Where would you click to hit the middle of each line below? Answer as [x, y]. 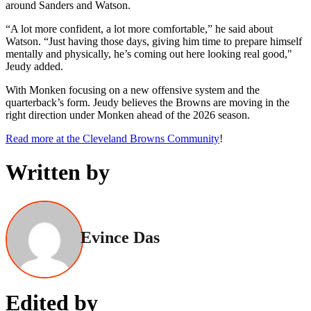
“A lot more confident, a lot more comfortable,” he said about [139, 28]
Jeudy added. [34, 66]
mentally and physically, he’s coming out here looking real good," [149, 53]
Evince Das [120, 238]
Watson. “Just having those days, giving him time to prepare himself [154, 41]
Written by [58, 173]
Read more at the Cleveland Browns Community [112, 138]
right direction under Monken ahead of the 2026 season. [128, 115]
